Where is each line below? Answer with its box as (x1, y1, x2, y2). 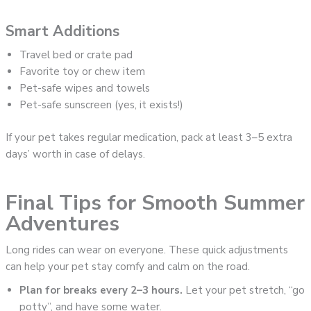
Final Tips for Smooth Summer (6, 188, 305, 217)
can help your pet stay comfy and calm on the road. (6, 259, 251, 274)
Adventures (6, 209, 120, 238)
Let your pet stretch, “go (183, 283, 305, 297)
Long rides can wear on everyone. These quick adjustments (6, 242, 289, 257)
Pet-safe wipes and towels (19, 81, 151, 96)
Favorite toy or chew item (19, 65, 146, 79)
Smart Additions (6, 22, 120, 42)
